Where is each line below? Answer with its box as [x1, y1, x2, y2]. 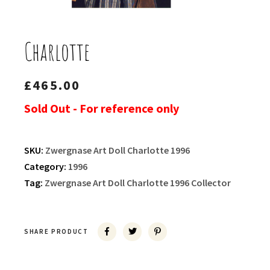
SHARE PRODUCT [24, 227, 89, 236]
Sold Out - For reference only [24, 101, 179, 116]
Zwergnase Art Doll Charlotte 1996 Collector [45, 177, 231, 189]
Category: [24, 160, 68, 173]
